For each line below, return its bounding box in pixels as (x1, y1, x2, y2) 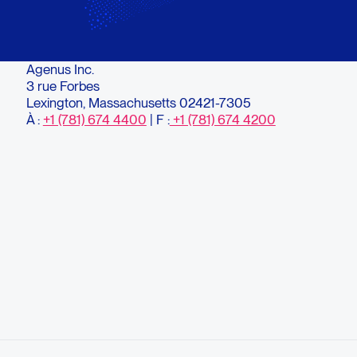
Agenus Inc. (25, 61, 94, 77)
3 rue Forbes (25, 77, 100, 94)
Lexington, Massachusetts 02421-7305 (25, 94, 251, 111)
